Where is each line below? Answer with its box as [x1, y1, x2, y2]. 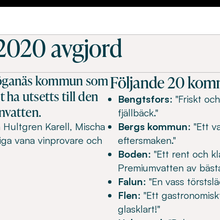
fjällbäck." [118, 107, 158, 119]
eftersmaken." [118, 134, 176, 146]
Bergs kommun [118, 120, 188, 133]
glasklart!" [118, 203, 160, 215]
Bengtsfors [118, 93, 169, 105]
